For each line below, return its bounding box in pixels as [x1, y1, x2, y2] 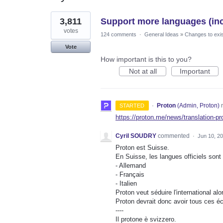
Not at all [128, 67, 157, 75]
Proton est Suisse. [115, 143, 169, 151]
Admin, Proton [179, 102, 218, 109]
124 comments [101, 31, 136, 37]
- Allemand [115, 161, 146, 169]
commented [158, 132, 191, 139]
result [51, 17, 68, 26]
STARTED [119, 102, 145, 109]
